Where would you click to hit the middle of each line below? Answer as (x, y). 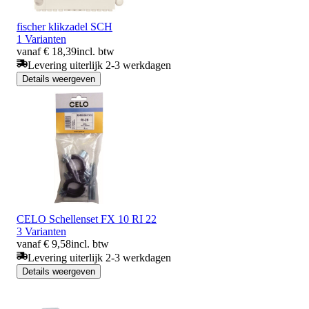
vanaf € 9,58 (44, 243)
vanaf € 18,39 (47, 51)
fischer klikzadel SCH (64, 26)
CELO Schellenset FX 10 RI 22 (87, 219)
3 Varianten (41, 231)
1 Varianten (41, 39)
